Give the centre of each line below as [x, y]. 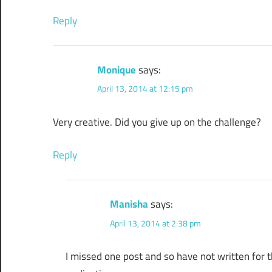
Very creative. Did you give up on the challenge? [157, 122]
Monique [117, 70]
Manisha [129, 204]
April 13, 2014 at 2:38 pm [156, 223]
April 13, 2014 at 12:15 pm [145, 88]
